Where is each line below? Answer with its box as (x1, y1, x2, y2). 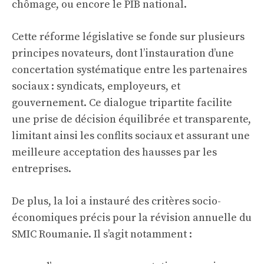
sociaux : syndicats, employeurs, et (12, 80, 180, 93)
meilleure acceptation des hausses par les (12, 146, 217, 159)
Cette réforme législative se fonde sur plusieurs (12, 30, 245, 44)
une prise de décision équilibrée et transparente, (12, 113, 251, 126)
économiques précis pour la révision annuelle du (12, 211, 252, 225)
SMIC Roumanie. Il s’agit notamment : (12, 227, 192, 241)
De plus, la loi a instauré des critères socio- (12, 194, 221, 208)
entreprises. (12, 162, 71, 176)
